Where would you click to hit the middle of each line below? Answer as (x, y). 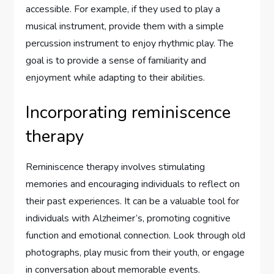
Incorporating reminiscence (128, 113)
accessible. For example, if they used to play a (123, 9)
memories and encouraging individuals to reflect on (133, 184)
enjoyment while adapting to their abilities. (116, 78)
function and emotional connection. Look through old (136, 236)
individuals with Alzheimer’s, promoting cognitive (128, 219)
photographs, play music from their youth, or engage (135, 253)
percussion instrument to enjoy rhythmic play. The (130, 44)
